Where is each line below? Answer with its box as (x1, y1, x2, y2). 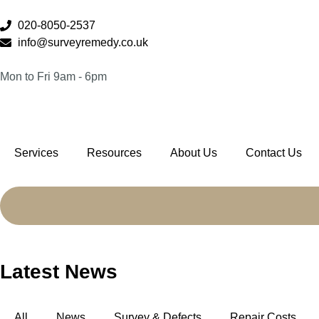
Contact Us (246, 147, 302, 159)
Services (14, 147, 58, 159)
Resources (87, 147, 142, 159)
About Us (170, 147, 217, 159)
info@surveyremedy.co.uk (18, 36, 148, 48)
